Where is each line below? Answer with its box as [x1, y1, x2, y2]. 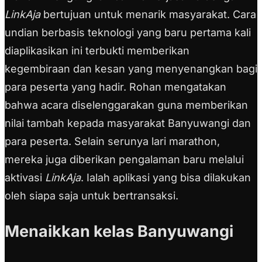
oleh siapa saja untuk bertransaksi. [5, 189, 178, 202]
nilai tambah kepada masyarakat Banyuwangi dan [5, 117, 251, 130]
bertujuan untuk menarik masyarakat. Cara [40, 8, 256, 21]
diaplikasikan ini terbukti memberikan [5, 44, 189, 57]
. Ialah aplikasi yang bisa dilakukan [81, 171, 251, 184]
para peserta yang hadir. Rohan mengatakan [5, 81, 226, 94]
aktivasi [5, 171, 45, 184]
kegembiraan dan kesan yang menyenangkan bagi [5, 63, 257, 75]
